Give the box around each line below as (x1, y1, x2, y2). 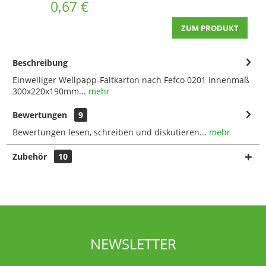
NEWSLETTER (90, 233, 176, 254)
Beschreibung (12, 56, 68, 68)
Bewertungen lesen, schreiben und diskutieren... (12, 126, 207, 138)
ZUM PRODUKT (181, 22, 239, 33)
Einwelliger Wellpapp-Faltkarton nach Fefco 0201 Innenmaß (12, 74, 249, 85)
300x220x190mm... (12, 85, 86, 97)
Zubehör (12, 150, 49, 162)
